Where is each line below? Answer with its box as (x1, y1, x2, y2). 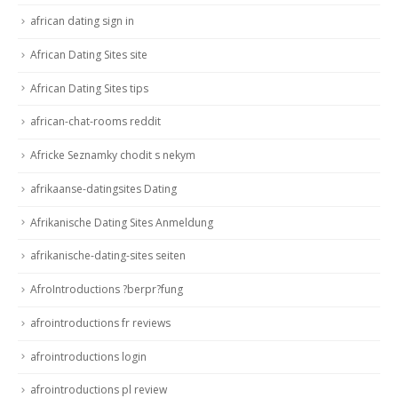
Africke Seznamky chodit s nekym (30, 147, 195, 163)
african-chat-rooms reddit (30, 114, 161, 130)
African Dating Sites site (30, 46, 147, 62)
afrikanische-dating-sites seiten (30, 248, 186, 264)
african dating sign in (30, 13, 134, 29)
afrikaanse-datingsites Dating (30, 180, 177, 196)
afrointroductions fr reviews (30, 314, 171, 330)
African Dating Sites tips (30, 80, 148, 96)
